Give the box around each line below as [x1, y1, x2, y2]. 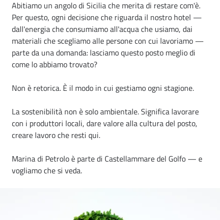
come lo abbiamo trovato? [12, 58, 97, 71]
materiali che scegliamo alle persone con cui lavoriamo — [12, 35, 204, 47]
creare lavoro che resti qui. [12, 129, 100, 141]
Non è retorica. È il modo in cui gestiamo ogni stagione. [12, 82, 194, 94]
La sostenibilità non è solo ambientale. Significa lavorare [12, 106, 199, 118]
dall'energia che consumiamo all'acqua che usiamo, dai [12, 23, 192, 35]
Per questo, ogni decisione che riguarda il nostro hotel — [12, 11, 202, 24]
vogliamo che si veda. [12, 165, 82, 177]
